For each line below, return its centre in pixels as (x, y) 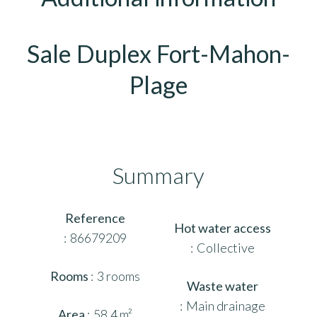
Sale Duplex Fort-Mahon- (158, 53)
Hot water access (222, 227)
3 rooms (118, 276)
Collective (225, 247)
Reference (95, 218)
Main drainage (225, 305)
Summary (158, 175)
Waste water (222, 286)
